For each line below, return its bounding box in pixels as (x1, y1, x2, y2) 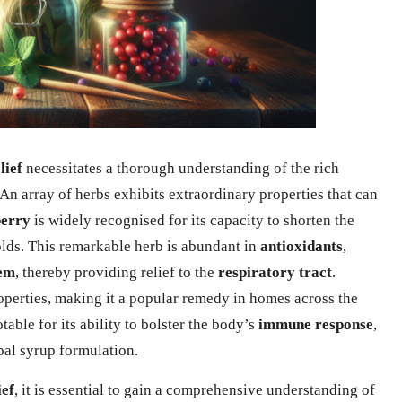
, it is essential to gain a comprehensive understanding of (14, 380, 375, 398)
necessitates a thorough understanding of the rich (22, 159, 339, 177)
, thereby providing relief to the (15, 263, 218, 281)
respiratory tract (218, 263, 332, 281)
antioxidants (260, 237, 343, 255)
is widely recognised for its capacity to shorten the (31, 211, 354, 229)
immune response (258, 315, 373, 333)
